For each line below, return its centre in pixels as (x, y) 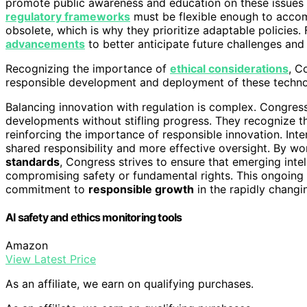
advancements (45, 44)
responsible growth (141, 189)
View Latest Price (51, 259)
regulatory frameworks (68, 16)
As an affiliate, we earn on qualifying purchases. (130, 284)
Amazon (27, 246)
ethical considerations (229, 68)
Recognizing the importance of (88, 68)
